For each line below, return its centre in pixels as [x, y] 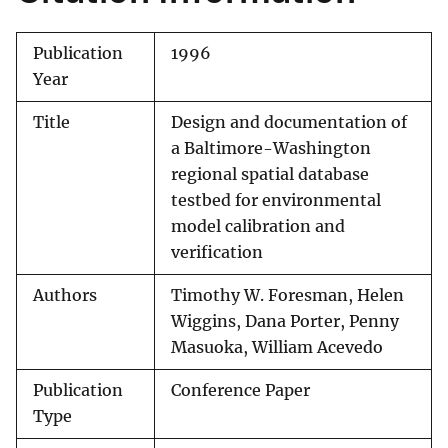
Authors [65, 296]
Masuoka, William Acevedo [277, 348]
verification [217, 253]
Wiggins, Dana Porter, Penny [285, 322]
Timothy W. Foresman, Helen [287, 296]
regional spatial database [270, 175]
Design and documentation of [289, 123]
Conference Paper [240, 391]
